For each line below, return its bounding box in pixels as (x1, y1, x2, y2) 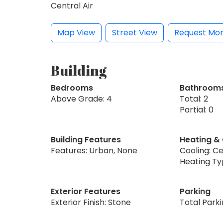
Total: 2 (179, 93, 208, 105)
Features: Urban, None (51, 144, 137, 156)
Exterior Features (51, 185, 120, 197)
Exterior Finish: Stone (51, 196, 131, 208)
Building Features (51, 133, 121, 145)
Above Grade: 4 (51, 93, 112, 105)
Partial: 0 (179, 104, 214, 115)
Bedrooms (51, 82, 93, 94)
